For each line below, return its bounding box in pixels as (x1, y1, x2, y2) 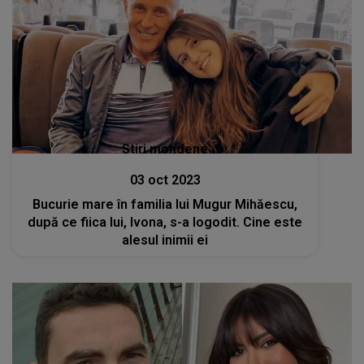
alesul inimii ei (122, 232, 209, 248)
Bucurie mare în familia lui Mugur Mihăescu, (32, 196, 298, 212)
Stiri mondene (122, 141, 209, 157)
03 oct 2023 (129, 171, 201, 188)
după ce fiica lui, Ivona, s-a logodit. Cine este (28, 214, 303, 230)
